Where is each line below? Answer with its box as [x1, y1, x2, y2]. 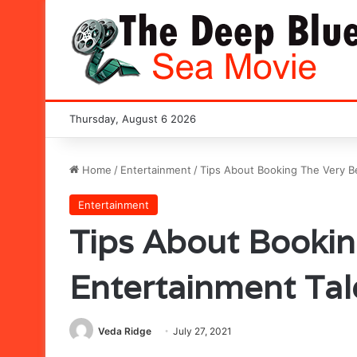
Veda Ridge [98, 325, 151, 337]
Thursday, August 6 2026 [69, 112, 196, 125]
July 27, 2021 [173, 325, 232, 337]
